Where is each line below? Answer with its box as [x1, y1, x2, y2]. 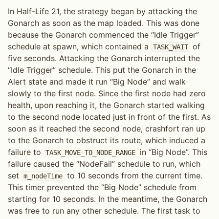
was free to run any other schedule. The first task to [8, 206, 200, 216]
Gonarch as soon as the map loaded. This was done [8, 18, 199, 28]
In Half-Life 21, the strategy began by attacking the [8, 6, 197, 17]
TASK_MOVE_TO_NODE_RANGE [45, 149, 135, 157]
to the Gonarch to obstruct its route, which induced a [8, 135, 205, 146]
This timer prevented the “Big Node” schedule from [8, 182, 197, 193]
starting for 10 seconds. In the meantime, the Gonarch [8, 194, 207, 204]
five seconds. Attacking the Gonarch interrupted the [8, 53, 200, 64]
